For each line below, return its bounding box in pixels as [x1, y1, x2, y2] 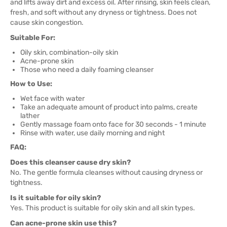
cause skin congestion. [10, 18, 84, 27]
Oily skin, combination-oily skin [20, 48, 118, 57]
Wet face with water [20, 94, 85, 103]
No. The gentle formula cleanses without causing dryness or [10, 168, 203, 177]
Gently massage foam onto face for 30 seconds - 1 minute [20, 120, 206, 129]
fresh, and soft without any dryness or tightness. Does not [10, 8, 197, 17]
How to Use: [10, 80, 52, 88]
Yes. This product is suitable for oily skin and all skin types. [10, 204, 195, 212]
